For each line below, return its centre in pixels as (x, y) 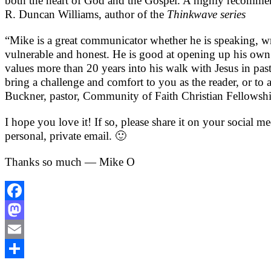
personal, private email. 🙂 (66, 136)
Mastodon (29, 230)
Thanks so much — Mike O (70, 162)
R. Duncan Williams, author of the (86, 15)
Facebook (28, 210)
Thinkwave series (206, 15)
